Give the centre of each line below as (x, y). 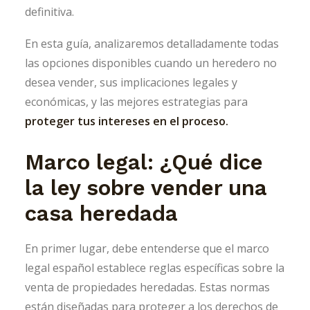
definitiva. (49, 12)
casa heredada (101, 213)
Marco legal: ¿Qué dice (144, 162)
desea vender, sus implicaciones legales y (131, 82)
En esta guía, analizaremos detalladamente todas (152, 44)
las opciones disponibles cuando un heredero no (151, 63)
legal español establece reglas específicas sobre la (155, 268)
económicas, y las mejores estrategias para (136, 102)
